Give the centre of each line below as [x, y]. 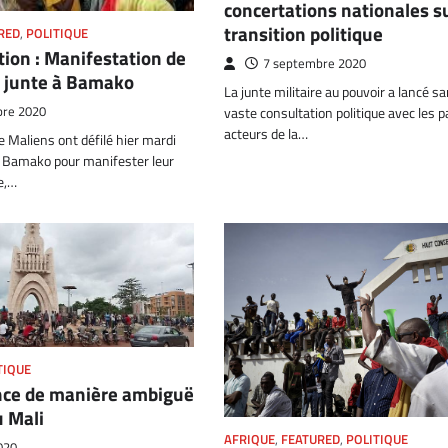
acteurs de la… [266, 133]
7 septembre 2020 [314, 63]
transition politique [303, 33]
